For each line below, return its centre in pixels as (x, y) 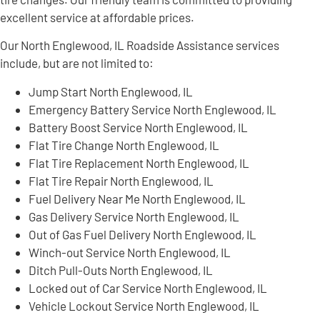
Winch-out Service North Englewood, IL (130, 252)
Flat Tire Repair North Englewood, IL (121, 180)
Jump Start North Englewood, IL (111, 91)
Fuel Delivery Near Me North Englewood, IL (137, 198)
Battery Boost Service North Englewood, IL (138, 127)
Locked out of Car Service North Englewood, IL (148, 287)
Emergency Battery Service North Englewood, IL (152, 109)
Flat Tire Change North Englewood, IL (124, 145)
